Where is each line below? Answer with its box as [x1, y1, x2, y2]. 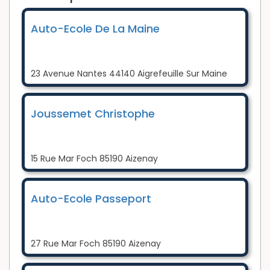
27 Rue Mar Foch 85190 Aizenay [31, 237, 161, 250]
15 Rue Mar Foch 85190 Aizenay [31, 152, 158, 165]
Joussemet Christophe [31, 105, 155, 121]
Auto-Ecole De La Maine [31, 20, 160, 36]
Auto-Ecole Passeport [31, 190, 151, 206]
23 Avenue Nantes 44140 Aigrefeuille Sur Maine [31, 67, 227, 80]
